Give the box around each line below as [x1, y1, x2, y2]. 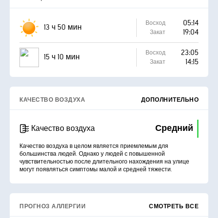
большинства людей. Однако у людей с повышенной [19, 150, 165, 158]
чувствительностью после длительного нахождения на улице [19, 158, 189, 165]
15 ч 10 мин [44, 53, 80, 62]
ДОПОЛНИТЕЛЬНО [141, 96, 199, 104]
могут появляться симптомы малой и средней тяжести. [19, 165, 172, 173]
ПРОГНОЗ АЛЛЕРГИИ [19, 202, 86, 210]
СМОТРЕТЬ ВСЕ [149, 202, 199, 210]
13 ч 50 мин [44, 23, 82, 32]
